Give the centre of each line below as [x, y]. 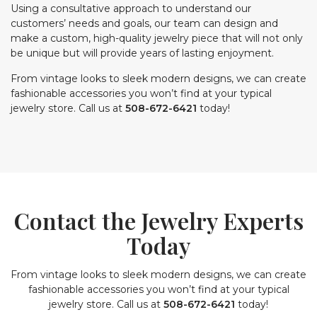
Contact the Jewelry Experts [158, 220]
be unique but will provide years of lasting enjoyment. [142, 53]
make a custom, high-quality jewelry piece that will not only [157, 38]
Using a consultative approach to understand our [131, 8]
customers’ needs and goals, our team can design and [144, 23]
